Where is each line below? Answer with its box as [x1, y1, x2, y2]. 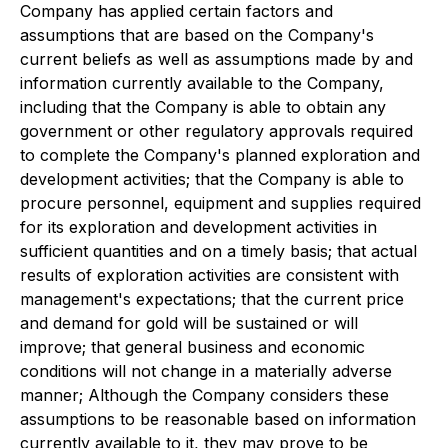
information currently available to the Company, [20, 73, 384, 93]
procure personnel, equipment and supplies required [20, 193, 421, 213]
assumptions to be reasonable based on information [20, 409, 416, 429]
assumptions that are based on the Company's [20, 25, 374, 45]
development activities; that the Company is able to [20, 169, 404, 189]
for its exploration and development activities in [20, 217, 377, 237]
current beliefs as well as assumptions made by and [20, 49, 413, 69]
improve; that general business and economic [20, 337, 365, 357]
